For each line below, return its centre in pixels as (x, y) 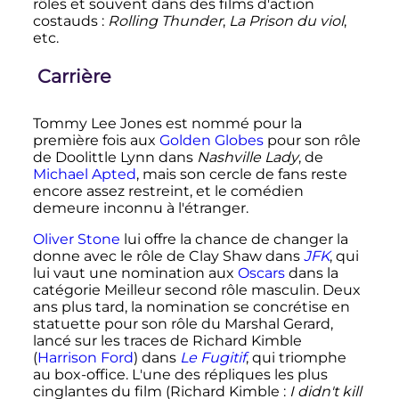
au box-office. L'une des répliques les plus (180, 374)
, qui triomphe (296, 357)
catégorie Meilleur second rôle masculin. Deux (196, 289)
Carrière (74, 76)
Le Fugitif (212, 357)
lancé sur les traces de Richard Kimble (167, 340)
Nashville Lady (247, 157)
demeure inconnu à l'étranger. (140, 208)
